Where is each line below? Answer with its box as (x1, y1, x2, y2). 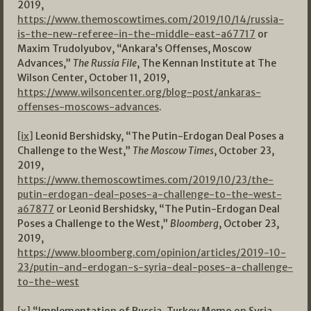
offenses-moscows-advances (17, 101, 159, 114)
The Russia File (73, 57, 137, 70)
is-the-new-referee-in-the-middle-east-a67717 (17, 28, 255, 41)
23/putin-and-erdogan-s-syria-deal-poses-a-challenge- (17, 261, 293, 274)
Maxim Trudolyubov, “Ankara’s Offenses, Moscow (17, 42, 251, 56)
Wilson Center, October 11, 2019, (17, 72, 169, 85)
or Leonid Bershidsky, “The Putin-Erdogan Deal (54, 203, 280, 216)
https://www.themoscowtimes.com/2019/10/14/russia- (17, 13, 284, 26)
